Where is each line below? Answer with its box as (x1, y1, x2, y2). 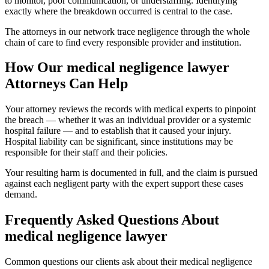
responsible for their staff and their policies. (5, 147, 168, 158)
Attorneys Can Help (5, 76, 128, 92)
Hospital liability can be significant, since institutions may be (5, 136, 233, 147)
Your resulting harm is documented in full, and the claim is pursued (5, 168, 258, 178)
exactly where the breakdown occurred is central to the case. (5, 5, 232, 16)
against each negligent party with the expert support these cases (5, 178, 243, 189)
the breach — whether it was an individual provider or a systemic (5, 115, 251, 125)
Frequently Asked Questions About (5, 212, 219, 228)
